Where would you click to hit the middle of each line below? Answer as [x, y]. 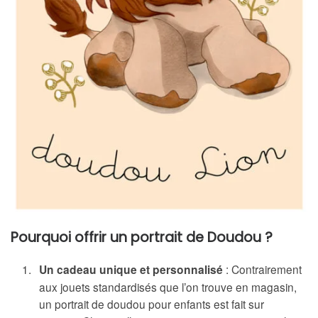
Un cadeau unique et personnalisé [131, 269]
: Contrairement [262, 269]
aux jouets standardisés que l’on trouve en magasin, [168, 287]
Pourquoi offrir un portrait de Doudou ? [142, 237]
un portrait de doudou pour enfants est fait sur [152, 304]
